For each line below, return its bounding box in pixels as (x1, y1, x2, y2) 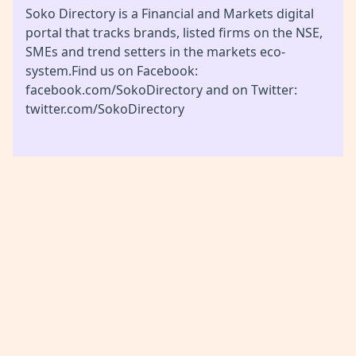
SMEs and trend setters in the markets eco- (25, 43, 285, 60)
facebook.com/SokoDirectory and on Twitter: (25, 81, 297, 99)
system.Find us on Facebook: (25, 62, 198, 79)
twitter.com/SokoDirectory (25, 100, 184, 118)
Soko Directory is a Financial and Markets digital (25, 5, 314, 22)
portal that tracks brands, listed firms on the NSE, (25, 24, 323, 41)
